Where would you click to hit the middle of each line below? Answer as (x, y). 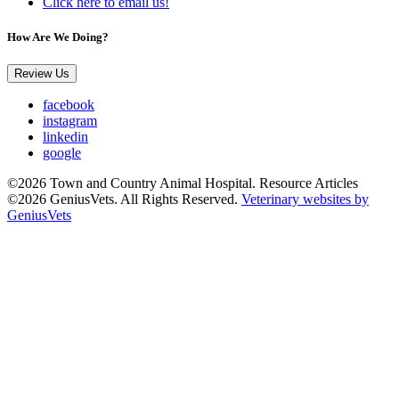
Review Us (42, 73)
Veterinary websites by (305, 199)
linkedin (65, 136)
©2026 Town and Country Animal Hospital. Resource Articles (183, 183)
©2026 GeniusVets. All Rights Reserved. (124, 199)
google (62, 152)
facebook (69, 104)
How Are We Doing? (58, 37)
